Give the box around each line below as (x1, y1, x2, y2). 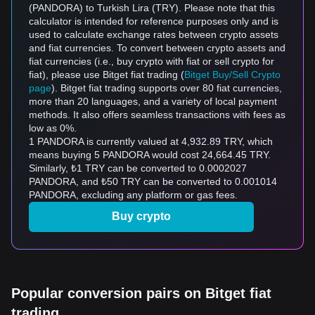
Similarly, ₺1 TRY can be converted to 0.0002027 (29, 162, 247, 174)
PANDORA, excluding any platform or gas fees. (29, 189, 238, 200)
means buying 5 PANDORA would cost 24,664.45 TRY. (29, 149, 271, 160)
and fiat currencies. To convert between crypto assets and (29, 42, 285, 53)
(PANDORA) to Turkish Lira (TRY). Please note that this (29, 2, 275, 13)
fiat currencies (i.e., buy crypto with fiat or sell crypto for (29, 56, 274, 67)
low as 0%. (29, 122, 77, 134)
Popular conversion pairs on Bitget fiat (11, 285, 271, 301)
